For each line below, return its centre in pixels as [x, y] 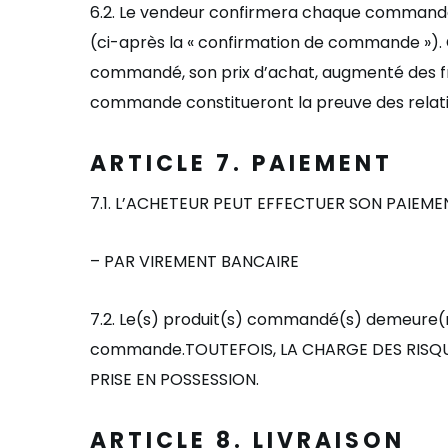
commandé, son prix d [177, 72]
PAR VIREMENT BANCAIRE [201, 261]
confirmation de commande [309, 42]
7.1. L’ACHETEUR [149, 203]
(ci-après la [138, 42]
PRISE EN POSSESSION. [174, 379]
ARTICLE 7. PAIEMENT [241, 163]
